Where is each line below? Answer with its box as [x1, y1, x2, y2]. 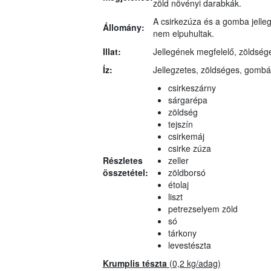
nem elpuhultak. [152, 27, 214, 40]
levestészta [168, 239, 211, 252]
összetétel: [102, 166, 148, 179]
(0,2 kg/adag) [169, 257, 221, 270]
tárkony [168, 227, 197, 240]
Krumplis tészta [102, 257, 169, 270]
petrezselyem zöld [168, 203, 238, 215]
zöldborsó [168, 166, 206, 179]
